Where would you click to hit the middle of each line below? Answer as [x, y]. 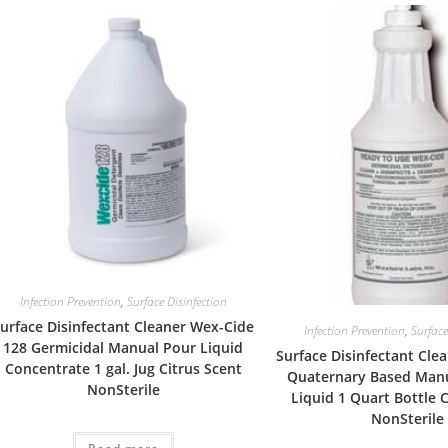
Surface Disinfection [176, 302]
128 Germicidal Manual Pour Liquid [123, 348]
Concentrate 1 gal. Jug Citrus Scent [123, 369]
